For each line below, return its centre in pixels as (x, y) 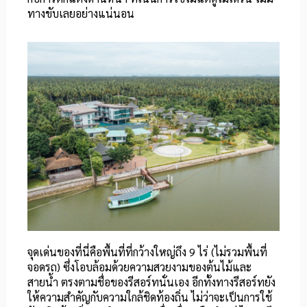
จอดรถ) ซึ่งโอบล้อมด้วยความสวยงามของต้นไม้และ (139, 267)
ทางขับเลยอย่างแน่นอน (81, 14)
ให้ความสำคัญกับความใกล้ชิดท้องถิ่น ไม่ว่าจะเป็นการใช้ (150, 297)
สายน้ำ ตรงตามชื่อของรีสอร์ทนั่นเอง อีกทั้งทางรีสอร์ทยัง (151, 282)
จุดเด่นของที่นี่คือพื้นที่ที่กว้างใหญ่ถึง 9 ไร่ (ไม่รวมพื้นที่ (147, 252)
